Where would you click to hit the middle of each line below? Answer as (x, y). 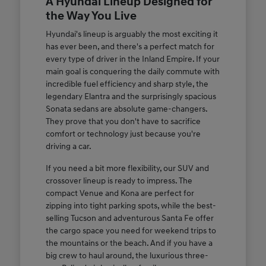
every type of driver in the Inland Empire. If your (132, 59)
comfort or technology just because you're (123, 134)
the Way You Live (91, 16)
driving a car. (68, 147)
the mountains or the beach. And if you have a (129, 243)
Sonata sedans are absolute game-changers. (126, 109)
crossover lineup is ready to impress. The (119, 181)
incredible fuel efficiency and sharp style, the (127, 84)
